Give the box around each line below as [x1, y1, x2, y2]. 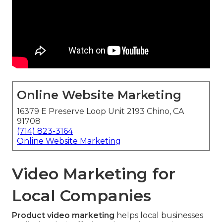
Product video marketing [12, 211, 114, 221]
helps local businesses [114, 211, 203, 221]
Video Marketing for [12, 164, 175, 184]
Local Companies [12, 186, 151, 206]
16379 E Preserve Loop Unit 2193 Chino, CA [17, 107, 184, 116]
